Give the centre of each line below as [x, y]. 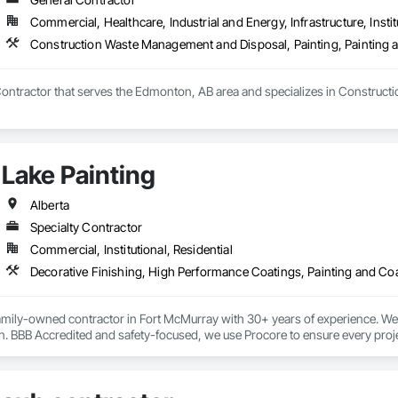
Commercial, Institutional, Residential [131, 250]
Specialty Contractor [86, 227]
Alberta [50, 205]
